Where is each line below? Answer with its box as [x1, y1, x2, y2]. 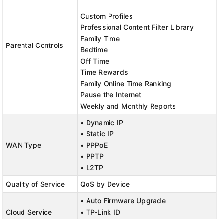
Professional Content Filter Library [80, 23, 194, 31]
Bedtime [80, 45, 108, 54]
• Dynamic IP [80, 118, 123, 127]
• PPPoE [80, 141, 108, 149]
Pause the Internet [80, 90, 142, 99]
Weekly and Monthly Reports [80, 102, 176, 110]
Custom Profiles [80, 12, 133, 20]
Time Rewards [80, 68, 128, 76]
